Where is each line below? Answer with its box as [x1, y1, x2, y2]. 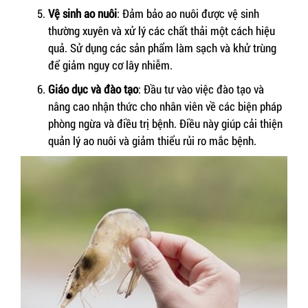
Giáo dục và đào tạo [48, 81, 138, 98]
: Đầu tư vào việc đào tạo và [138, 81, 264, 98]
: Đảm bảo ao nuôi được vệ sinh [117, 5, 259, 22]
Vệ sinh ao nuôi [48, 5, 117, 22]
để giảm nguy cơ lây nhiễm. [48, 57, 173, 74]
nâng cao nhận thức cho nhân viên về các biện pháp [48, 98, 282, 115]
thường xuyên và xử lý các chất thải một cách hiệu [48, 23, 275, 39]
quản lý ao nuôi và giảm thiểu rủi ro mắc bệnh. [48, 133, 256, 149]
